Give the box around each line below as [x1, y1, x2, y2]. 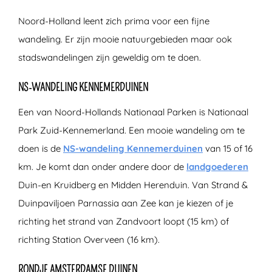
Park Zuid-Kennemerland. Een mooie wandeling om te [18, 124, 245, 136]
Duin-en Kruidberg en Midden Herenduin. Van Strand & [18, 178, 248, 191]
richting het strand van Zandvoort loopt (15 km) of [18, 215, 229, 227]
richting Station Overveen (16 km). [18, 233, 160, 245]
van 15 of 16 [203, 142, 253, 154]
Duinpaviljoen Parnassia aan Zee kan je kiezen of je [18, 197, 233, 209]
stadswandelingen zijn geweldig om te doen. [18, 51, 201, 63]
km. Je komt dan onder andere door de [18, 160, 186, 172]
